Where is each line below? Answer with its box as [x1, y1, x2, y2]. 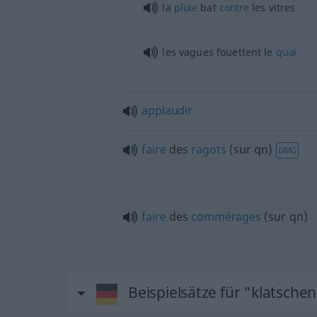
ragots [191, 142, 226, 157]
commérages [191, 209, 261, 224]
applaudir [142, 103, 192, 118]
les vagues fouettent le [162, 45, 276, 59]
